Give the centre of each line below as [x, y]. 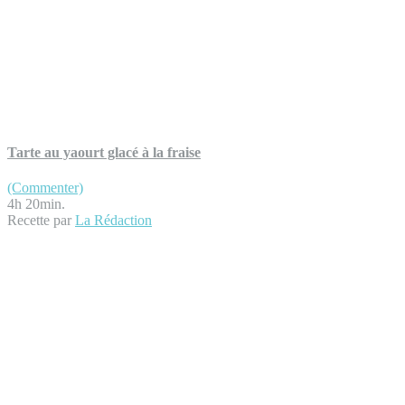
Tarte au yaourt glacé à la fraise [104, 153]
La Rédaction [113, 221]
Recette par [41, 221]
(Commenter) [45, 188]
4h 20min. [36, 204]
